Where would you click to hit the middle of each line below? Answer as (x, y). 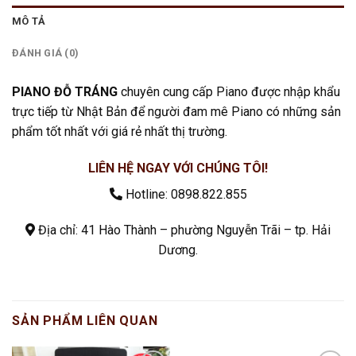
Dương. (178, 250)
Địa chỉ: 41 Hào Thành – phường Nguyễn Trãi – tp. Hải (183, 230)
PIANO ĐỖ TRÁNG (65, 91)
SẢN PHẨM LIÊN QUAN (85, 321)
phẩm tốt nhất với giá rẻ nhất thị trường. (120, 131)
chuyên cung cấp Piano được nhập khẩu (229, 91)
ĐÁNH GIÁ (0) (46, 52)
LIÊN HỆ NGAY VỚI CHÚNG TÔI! (178, 168)
